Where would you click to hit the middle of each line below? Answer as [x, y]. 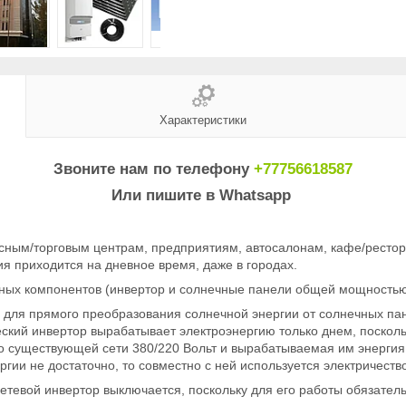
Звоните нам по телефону [154, 169]
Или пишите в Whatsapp [203, 195]
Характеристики [203, 120]
